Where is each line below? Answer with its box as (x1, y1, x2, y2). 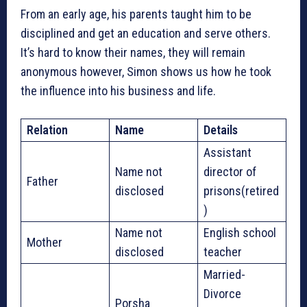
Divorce (204, 286, 241, 301)
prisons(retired (204, 183, 279, 198)
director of (204, 164, 256, 179)
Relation (27, 122, 68, 137)
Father (27, 173, 58, 188)
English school (204, 225, 276, 240)
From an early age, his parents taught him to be (21, 6, 251, 21)
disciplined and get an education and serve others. (21, 25, 271, 40)
